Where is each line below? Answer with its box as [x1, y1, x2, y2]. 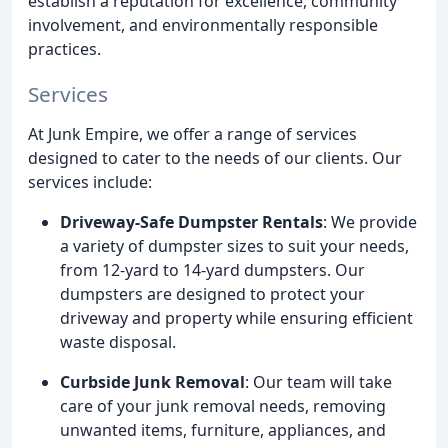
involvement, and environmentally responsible [28, 13, 378, 36]
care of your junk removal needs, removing [60, 394, 386, 417]
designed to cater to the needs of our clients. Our [28, 146, 402, 169]
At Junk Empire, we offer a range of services [28, 122, 357, 145]
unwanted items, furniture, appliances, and [60, 418, 386, 441]
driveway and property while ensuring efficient [60, 306, 413, 329]
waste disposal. [60, 330, 176, 353]
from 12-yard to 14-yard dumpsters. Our [60, 258, 365, 281]
